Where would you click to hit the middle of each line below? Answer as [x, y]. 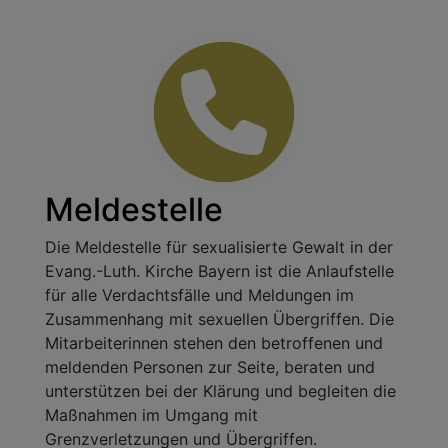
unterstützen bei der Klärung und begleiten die [220, 390]
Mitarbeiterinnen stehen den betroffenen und [214, 342]
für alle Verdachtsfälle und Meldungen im [199, 294]
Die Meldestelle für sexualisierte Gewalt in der [219, 246]
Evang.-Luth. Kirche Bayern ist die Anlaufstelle [219, 270]
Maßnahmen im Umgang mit [151, 414]
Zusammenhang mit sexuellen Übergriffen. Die [219, 318]
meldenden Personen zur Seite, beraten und [210, 366]
